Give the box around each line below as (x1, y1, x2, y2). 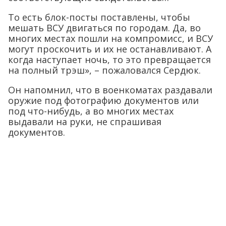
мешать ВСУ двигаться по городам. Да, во (8, 22, 201, 34)
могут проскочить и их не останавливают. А (8, 43, 211, 55)
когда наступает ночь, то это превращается (8, 53, 211, 66)
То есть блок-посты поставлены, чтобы (8, 11, 190, 24)
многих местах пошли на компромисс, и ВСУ (8, 32, 213, 45)
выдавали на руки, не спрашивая (8, 116, 161, 128)
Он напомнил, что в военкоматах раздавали (8, 84, 212, 96)
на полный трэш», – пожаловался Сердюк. (8, 64, 201, 77)
